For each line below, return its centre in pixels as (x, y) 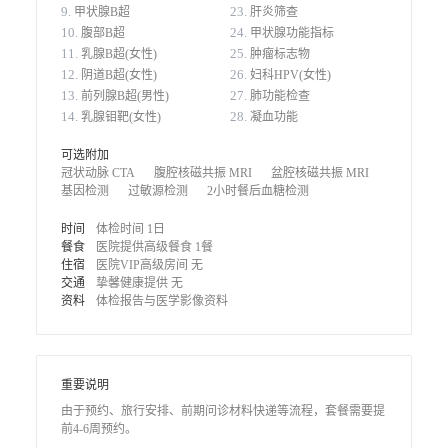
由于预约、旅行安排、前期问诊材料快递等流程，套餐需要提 (223, 411)
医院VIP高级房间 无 (149, 265)
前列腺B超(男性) (125, 96)
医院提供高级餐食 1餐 (154, 247)
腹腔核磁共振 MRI (203, 173)
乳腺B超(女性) (119, 54)
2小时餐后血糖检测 (258, 191)
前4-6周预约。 (99, 429)
